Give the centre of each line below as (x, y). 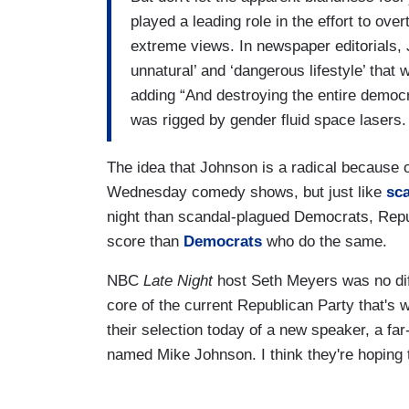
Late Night (180, 281)
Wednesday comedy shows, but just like (246, 193)
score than (145, 242)
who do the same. (325, 242)
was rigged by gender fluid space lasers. (268, 120)
